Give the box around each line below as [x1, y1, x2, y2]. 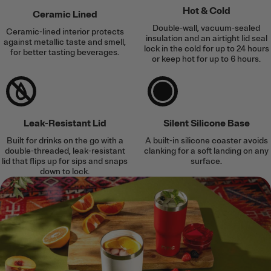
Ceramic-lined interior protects [5, 27, 124, 38]
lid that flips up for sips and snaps [2, 156, 128, 167]
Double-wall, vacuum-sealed [152, 23, 260, 34]
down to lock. [40, 166, 90, 177]
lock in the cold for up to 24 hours [143, 44, 269, 54]
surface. [191, 156, 222, 167]
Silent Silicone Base [163, 117, 250, 130]
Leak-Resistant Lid [23, 117, 106, 130]
